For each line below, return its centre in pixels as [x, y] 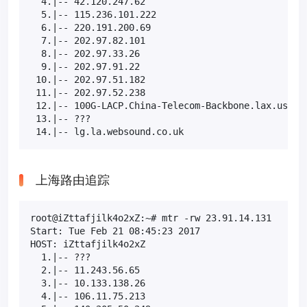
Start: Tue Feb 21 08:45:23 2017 [115, 231]
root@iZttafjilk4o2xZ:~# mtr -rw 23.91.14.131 [151, 218]
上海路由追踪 [73, 180]
